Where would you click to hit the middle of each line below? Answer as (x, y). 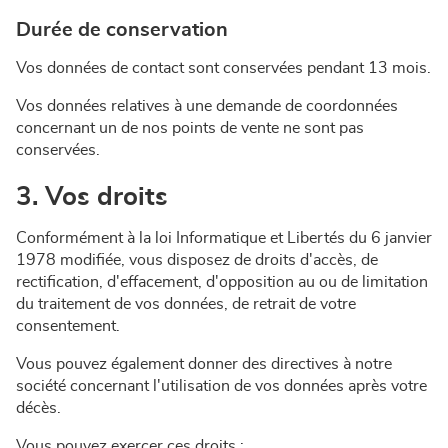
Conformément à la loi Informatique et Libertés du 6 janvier (224, 238)
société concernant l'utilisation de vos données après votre (221, 386)
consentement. (68, 326)
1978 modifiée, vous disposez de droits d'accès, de (197, 260)
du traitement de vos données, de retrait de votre (186, 304)
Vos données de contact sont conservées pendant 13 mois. (223, 68)
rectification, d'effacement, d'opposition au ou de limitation (222, 282)
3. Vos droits (92, 197)
